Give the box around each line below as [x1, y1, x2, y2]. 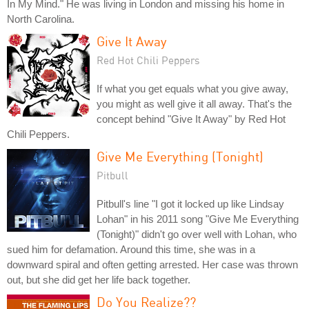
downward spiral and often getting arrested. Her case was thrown [7, 259, 298, 270]
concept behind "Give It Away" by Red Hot [97, 113, 286, 125]
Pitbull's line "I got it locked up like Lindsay [97, 198, 284, 210]
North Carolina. [7, 13, 74, 25]
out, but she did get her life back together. [7, 274, 190, 286]
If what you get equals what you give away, [97, 83, 288, 94]
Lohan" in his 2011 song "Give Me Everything [97, 213, 299, 225]
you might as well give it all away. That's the [97, 98, 292, 110]
